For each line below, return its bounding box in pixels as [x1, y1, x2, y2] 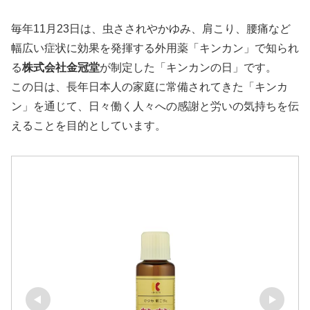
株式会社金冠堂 [22, 62, 100, 74]
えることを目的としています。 [11, 120, 166, 132]
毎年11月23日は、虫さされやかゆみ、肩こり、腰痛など [11, 23, 291, 35]
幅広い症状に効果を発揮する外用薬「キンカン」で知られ [11, 42, 299, 55]
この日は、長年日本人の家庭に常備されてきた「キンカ [11, 81, 288, 93]
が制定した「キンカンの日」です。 [100, 62, 277, 74]
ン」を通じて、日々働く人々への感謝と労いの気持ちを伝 [11, 100, 299, 113]
